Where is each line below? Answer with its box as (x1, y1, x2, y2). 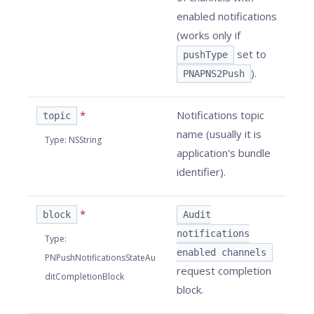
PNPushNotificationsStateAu (45, 252, 156, 264)
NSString (69, 134, 102, 146)
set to (234, 47, 266, 61)
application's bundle (177, 146, 271, 160)
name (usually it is (177, 127, 261, 141)
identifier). (177, 165, 226, 179)
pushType (183, 49, 228, 60)
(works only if (177, 28, 240, 42)
